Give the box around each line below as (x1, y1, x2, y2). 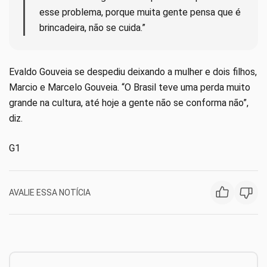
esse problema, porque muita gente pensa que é (39, 7, 241, 18)
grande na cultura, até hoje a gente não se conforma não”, (9, 97, 249, 109)
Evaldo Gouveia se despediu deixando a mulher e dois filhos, (9, 66, 257, 78)
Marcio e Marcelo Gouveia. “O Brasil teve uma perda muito (9, 82, 250, 94)
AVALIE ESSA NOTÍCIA (9, 187, 91, 197)
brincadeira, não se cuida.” (39, 22, 145, 34)
